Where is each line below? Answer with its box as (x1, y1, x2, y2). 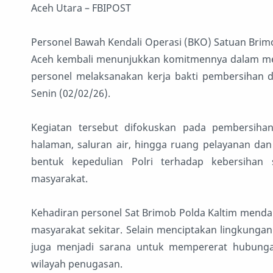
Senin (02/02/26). (31, 87, 110, 101)
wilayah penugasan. (31, 257, 122, 271)
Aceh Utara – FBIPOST (31, 1, 133, 15)
